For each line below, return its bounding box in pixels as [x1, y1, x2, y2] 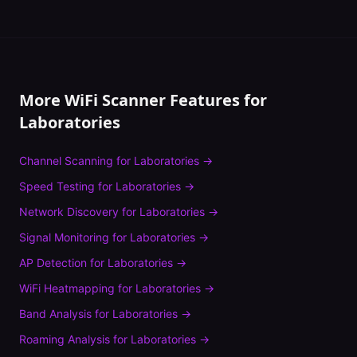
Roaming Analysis [19, 332, 110, 346]
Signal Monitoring [19, 230, 109, 244]
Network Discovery [19, 205, 119, 218]
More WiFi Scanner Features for [19, 89, 267, 111]
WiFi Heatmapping [19, 281, 115, 295]
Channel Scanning [19, 154, 113, 167]
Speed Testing [19, 179, 95, 193]
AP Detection [19, 256, 87, 269]
